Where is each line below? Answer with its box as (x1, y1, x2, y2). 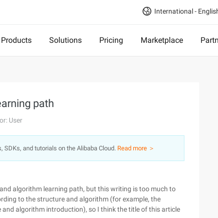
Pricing (99, 36, 123, 45)
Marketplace (141, 36, 183, 45)
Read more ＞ (117, 145, 155, 152)
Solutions (49, 36, 82, 45)
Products (1, 36, 32, 45)
